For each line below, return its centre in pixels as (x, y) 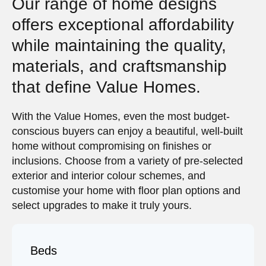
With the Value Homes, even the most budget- (121, 116)
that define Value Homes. (106, 87)
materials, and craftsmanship (119, 66)
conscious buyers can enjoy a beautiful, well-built (127, 131)
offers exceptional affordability (123, 25)
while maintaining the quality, (119, 45)
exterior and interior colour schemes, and (109, 176)
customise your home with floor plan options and (126, 191)
